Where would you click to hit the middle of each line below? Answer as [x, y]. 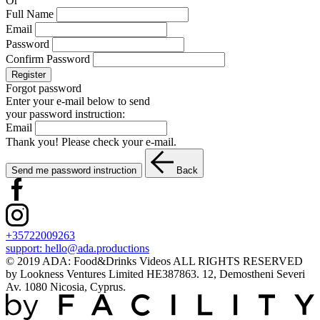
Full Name [30, 14]
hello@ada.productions [97, 249]
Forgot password [44, 89]
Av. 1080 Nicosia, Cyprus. [66, 287]
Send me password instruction [74, 171]
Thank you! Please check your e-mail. [91, 142]
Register [29, 75]
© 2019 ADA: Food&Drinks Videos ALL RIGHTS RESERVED [154, 261]
